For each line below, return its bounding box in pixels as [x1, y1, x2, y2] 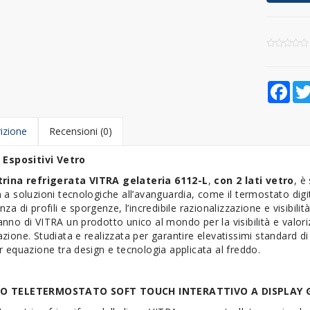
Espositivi [3, 153, 57, 167]
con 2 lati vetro [214, 174, 294, 188]
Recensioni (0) [48, 125, 112, 138]
